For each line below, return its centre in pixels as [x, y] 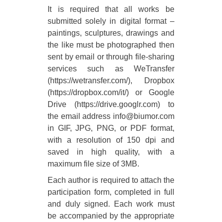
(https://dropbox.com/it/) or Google [111, 93]
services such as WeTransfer [111, 69]
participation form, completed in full [111, 192]
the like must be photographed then [111, 45]
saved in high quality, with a [111, 152]
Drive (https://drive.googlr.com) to [111, 105]
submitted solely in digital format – [111, 21]
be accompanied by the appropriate [111, 216]
